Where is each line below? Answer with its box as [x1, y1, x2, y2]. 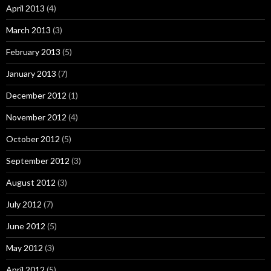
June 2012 [6, 221, 45, 231]
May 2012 [6, 243, 43, 253]
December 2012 [6, 90, 67, 100]
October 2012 [6, 134, 60, 144]
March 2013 [6, 25, 51, 35]
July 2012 [6, 199, 42, 209]
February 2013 [6, 47, 60, 57]
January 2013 [6, 68, 56, 79]
